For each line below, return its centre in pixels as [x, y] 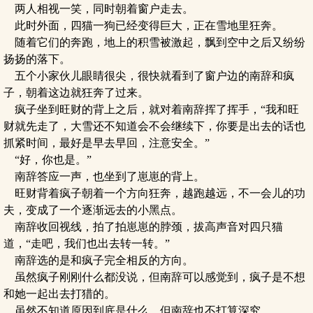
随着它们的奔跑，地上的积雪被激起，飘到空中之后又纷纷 [154, 42]
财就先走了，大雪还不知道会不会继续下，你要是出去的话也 [154, 126]
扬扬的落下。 [37, 59]
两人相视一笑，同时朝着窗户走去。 [99, 9]
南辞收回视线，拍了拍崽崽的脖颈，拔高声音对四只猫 [143, 227]
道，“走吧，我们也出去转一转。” [87, 243]
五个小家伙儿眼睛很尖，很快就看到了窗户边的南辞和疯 [149, 76]
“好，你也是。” [48, 160]
